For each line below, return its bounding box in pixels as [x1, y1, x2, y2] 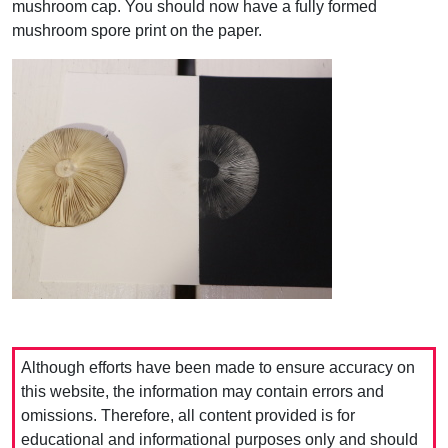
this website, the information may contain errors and [21, 383, 384, 400]
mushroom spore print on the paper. [12, 22, 262, 39]
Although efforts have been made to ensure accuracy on [21, 359, 415, 376]
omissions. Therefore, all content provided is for [21, 407, 355, 424]
